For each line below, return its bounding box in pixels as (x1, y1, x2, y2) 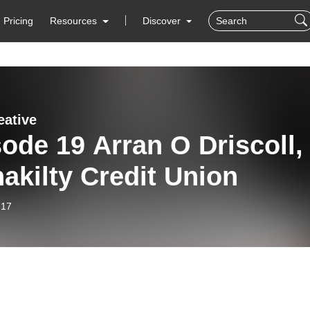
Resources (50, 15, 98, 26)
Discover (142, 15, 183, 26)
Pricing (3, 15, 34, 26)
